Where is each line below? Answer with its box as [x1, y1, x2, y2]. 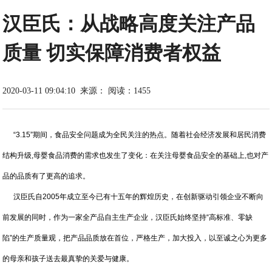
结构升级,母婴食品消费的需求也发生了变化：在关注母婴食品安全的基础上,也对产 [2, 151, 269, 160]
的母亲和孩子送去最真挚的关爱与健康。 [2, 254, 134, 263]
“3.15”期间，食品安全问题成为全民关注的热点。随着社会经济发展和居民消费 [2, 131, 267, 139]
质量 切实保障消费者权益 [2, 42, 222, 64]
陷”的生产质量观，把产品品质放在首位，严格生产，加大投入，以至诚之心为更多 [2, 234, 268, 242]
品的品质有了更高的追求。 [2, 172, 90, 180]
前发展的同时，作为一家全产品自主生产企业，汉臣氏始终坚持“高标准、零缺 [2, 213, 253, 222]
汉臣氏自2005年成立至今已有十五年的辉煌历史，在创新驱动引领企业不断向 [2, 192, 264, 201]
